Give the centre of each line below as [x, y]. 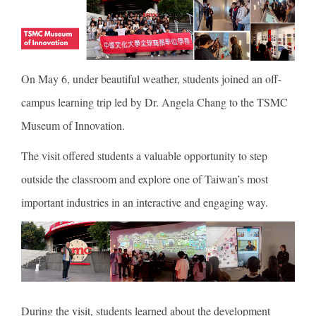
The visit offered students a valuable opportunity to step [144, 156]
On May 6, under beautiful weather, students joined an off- [151, 79]
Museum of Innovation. [73, 126]
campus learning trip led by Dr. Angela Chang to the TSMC [154, 102]
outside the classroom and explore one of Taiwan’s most [145, 179]
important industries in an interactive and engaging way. [145, 202]
